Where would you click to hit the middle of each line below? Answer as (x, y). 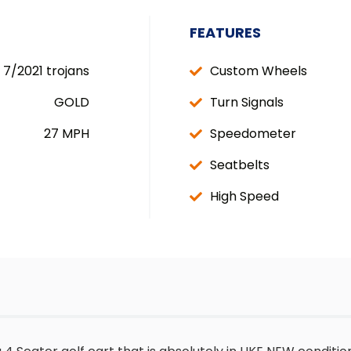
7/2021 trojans (47, 71)
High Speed (244, 196)
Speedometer (253, 134)
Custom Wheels (259, 71)
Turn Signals (247, 102)
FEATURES (225, 33)
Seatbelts (240, 165)
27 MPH (67, 134)
